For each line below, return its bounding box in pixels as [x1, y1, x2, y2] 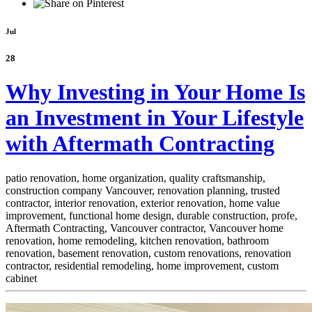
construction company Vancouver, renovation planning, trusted [6, 184, 280, 196]
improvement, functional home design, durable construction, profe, [6, 209, 297, 221]
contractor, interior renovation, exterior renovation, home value [6, 196, 280, 209]
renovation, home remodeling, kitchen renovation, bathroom [6, 234, 269, 247]
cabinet [6, 272, 37, 284]
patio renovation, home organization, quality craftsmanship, [6, 171, 265, 184]
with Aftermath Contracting [6, 131, 274, 157]
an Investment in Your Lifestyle [6, 105, 304, 131]
